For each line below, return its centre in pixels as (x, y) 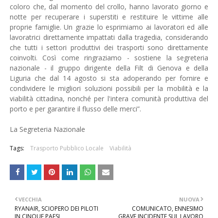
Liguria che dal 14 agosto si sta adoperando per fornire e (109, 78)
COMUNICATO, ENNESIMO (168, 209)
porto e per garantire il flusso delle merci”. (75, 109)
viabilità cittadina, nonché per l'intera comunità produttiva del (109, 99)
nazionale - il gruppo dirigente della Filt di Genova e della (109, 68)
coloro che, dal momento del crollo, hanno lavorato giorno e (109, 7)
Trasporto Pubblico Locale (67, 148)
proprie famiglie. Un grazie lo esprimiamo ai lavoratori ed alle (109, 27)
